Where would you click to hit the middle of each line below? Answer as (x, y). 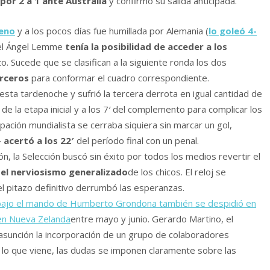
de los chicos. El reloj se (177, 172)
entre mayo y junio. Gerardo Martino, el (152, 219)
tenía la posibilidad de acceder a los (146, 47)
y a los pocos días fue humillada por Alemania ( (112, 31)
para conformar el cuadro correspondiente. (119, 78)
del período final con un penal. (138, 141)
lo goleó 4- (233, 31)
